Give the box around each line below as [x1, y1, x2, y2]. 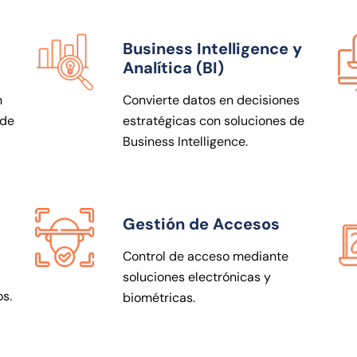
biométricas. [123, 288, 195, 306]
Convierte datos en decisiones [123, 91, 300, 108]
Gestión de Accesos [123, 213, 280, 234]
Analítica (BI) [123, 57, 224, 78]
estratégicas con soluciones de [123, 112, 304, 129]
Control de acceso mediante [123, 247, 288, 265]
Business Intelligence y [123, 37, 302, 59]
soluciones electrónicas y [123, 268, 271, 285]
